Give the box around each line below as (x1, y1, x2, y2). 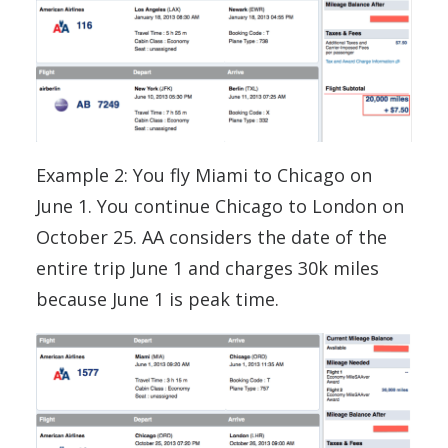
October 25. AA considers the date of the (36, 224, 387, 249)
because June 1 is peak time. (36, 286, 279, 311)
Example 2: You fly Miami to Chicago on (36, 162, 372, 187)
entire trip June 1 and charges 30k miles (36, 255, 379, 280)
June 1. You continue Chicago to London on (36, 193, 404, 218)
